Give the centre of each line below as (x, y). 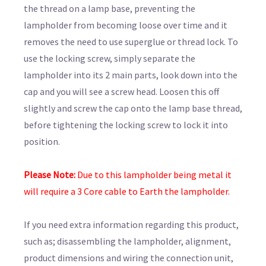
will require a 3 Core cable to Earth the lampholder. (127, 191)
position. (42, 141)
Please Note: (50, 174)
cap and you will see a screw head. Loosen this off (121, 91)
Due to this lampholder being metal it (153, 174)
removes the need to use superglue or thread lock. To (131, 41)
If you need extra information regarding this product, (131, 224)
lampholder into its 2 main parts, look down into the (131, 75)
